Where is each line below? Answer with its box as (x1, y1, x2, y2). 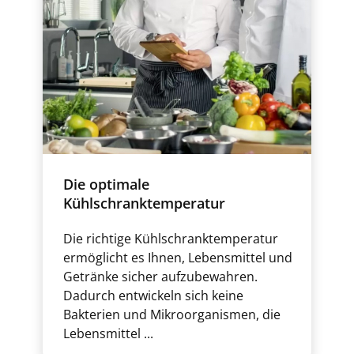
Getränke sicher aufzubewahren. (63, 268, 258, 285)
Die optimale (63, 175, 149, 194)
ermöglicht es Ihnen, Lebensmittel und (63, 249, 292, 266)
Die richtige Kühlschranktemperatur (63, 230, 278, 247)
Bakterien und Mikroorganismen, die (63, 306, 281, 323)
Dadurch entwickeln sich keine (63, 287, 243, 304)
